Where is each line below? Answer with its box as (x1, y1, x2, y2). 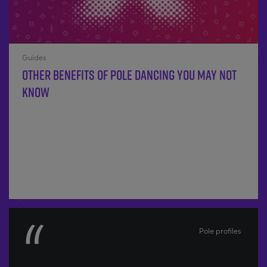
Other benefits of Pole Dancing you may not (21, 65, 237, 85)
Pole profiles (199, 225, 241, 236)
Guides (21, 51, 46, 63)
